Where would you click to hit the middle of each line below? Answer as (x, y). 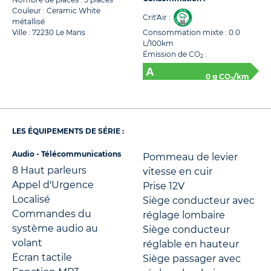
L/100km (158, 43)
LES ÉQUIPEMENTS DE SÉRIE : (68, 131)
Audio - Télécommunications (67, 154)
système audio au (55, 228)
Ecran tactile (42, 257)
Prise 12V (164, 186)
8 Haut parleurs (49, 170)
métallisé (28, 21)
